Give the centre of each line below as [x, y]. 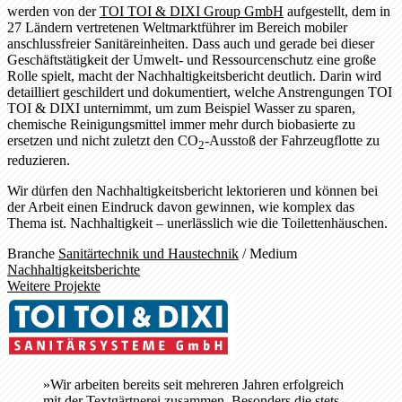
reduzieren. [39, 160]
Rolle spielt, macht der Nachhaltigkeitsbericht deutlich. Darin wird [194, 75]
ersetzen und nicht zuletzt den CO [103, 140]
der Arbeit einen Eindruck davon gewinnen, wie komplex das [181, 206]
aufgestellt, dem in [337, 11]
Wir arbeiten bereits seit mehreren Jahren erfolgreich [197, 384]
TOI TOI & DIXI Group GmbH [192, 11]
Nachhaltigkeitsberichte [74, 269]
